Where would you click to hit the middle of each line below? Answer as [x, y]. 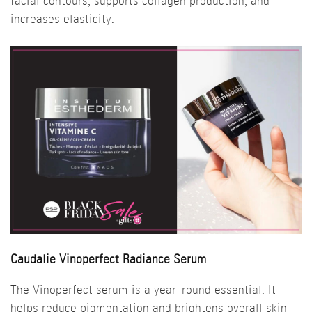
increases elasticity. [62, 19]
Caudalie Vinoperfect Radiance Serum [109, 260]
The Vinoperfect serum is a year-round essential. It [143, 291]
